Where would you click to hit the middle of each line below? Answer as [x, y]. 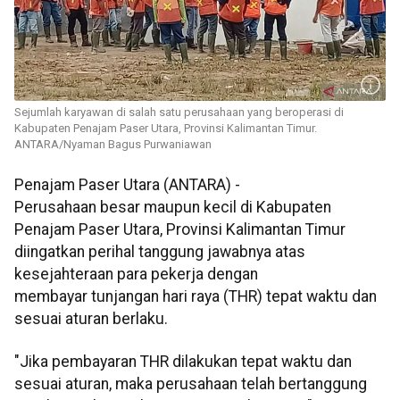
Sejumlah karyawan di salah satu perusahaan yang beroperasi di [179, 112]
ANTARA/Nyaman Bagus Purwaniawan [113, 145]
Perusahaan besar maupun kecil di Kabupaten [173, 208]
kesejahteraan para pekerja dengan [136, 275]
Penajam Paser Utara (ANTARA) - [127, 185]
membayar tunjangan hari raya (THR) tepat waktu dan [196, 297]
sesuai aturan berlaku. [91, 319]
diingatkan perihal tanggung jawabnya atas [160, 252]
